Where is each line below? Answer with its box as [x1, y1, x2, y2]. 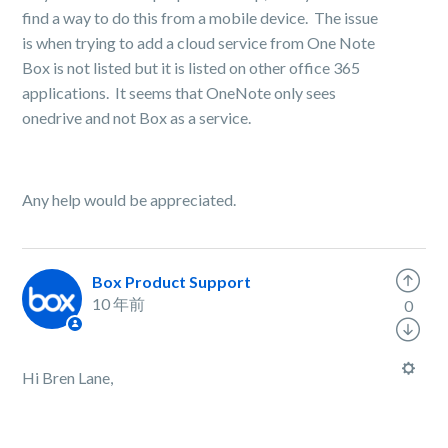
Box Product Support [92, 272, 252, 291]
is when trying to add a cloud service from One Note [22, 33, 376, 52]
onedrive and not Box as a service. [22, 108, 252, 127]
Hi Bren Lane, [22, 368, 114, 387]
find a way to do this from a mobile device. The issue [22, 8, 379, 27]
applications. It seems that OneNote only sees [22, 83, 337, 102]
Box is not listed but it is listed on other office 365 [22, 58, 361, 77]
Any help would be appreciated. [22, 190, 237, 209]
